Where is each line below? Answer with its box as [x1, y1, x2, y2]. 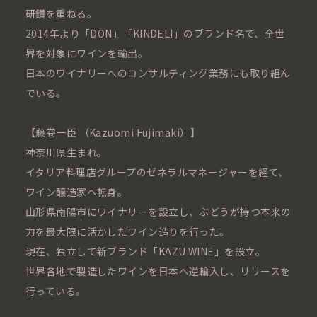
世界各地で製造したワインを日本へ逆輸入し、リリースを [25, 264, 291, 279]
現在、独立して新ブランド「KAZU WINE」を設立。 [25, 244, 265, 259]
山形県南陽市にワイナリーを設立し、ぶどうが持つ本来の [25, 204, 292, 219]
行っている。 [25, 284, 86, 299]
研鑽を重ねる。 [25, 6, 97, 21]
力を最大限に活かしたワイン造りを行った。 [25, 224, 230, 239]
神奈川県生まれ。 [25, 145, 108, 160]
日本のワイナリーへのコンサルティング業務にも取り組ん [25, 66, 291, 81]
